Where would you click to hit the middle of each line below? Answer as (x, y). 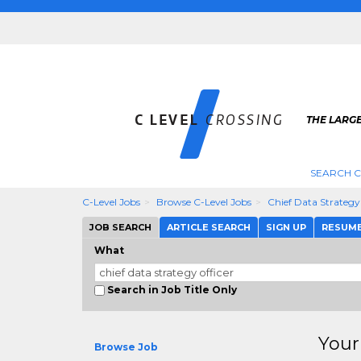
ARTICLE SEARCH (209, 227)
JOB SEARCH (120, 227)
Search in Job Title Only (172, 290)
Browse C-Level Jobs (204, 202)
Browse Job (126, 347)
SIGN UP (286, 227)
